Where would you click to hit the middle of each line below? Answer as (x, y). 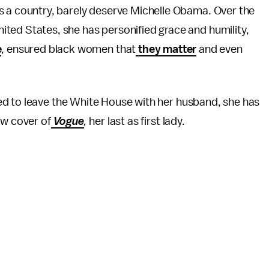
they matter (166, 49)
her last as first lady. (137, 121)
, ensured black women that (69, 49)
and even (219, 49)
